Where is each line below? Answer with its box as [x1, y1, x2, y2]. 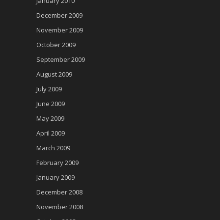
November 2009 [36, 26, 83, 35]
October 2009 [36, 40, 76, 50]
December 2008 [36, 188, 82, 197]
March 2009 [36, 143, 70, 153]
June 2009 [36, 99, 65, 109]
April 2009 [36, 129, 65, 138]
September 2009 [36, 55, 85, 64]
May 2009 [36, 114, 64, 123]
